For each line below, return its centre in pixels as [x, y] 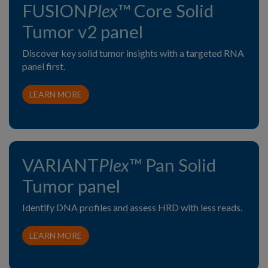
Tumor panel [71, 185]
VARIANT [60, 165]
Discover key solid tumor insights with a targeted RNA [133, 53]
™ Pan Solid [173, 165]
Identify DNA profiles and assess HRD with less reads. [132, 207]
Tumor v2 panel [83, 31]
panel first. [44, 66]
